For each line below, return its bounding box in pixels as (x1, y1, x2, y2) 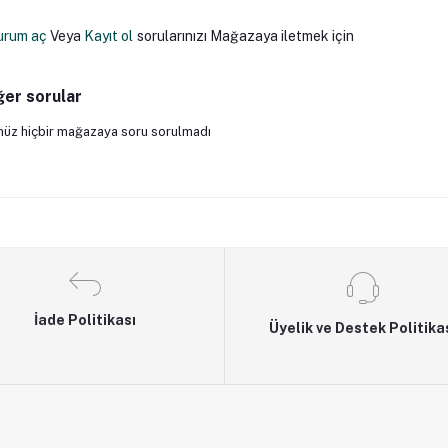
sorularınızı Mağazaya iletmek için (136, 28, 354, 45)
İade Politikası (34, 311, 137, 328)
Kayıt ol (83, 28, 133, 45)
